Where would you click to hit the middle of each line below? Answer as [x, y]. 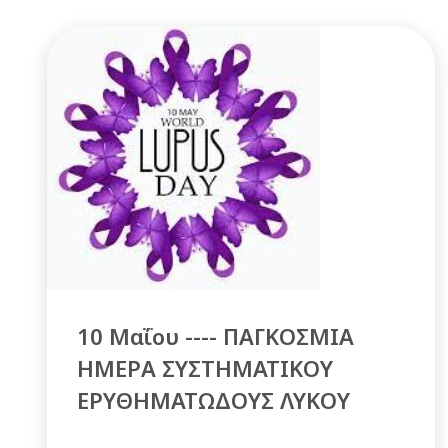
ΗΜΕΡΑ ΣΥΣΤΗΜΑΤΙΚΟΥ [205, 368]
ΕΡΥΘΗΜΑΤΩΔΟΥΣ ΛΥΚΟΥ [213, 400]
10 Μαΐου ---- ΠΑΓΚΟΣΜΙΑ [215, 336]
